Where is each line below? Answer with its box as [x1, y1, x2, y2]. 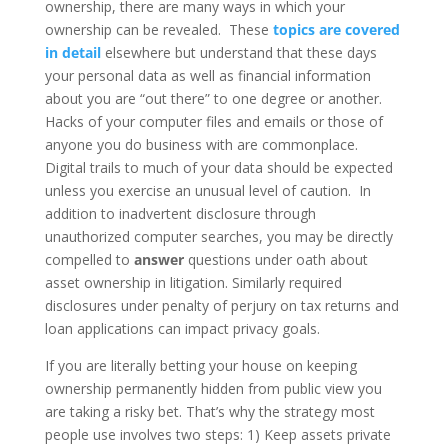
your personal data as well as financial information [44, 66, 371, 85]
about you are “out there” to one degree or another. [44, 89, 382, 108]
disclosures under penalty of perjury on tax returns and [44, 296, 399, 315]
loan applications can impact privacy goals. [44, 319, 320, 338]
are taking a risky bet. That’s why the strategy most [44, 402, 375, 421]
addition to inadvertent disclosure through [44, 204, 316, 223]
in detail [44, 43, 101, 62]
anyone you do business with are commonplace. [44, 135, 362, 154]
